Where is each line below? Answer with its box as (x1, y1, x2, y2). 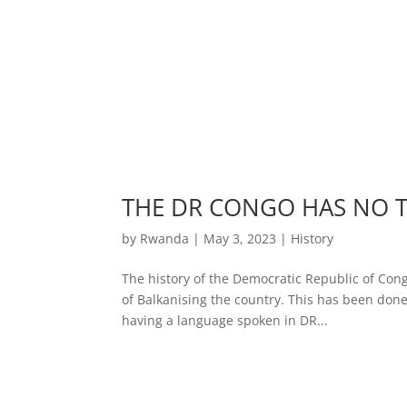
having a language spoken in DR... (122, 311, 329, 329)
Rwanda (140, 229, 190, 247)
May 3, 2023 (203, 229, 277, 247)
